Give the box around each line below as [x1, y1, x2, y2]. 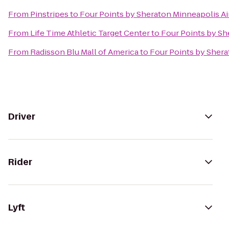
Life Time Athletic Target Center [30, 28, 150, 38]
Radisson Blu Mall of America [30, 47, 139, 57]
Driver [8, 110, 35, 123]
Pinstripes [30, 9, 68, 19]
